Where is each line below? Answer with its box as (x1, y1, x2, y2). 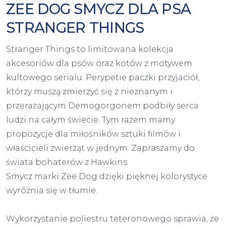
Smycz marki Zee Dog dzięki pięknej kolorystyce (6, 172, 207, 182)
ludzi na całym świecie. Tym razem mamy (6, 115, 175, 125)
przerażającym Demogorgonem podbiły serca (6, 101, 199, 111)
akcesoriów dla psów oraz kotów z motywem (6, 59, 192, 69)
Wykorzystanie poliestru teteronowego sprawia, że (6, 214, 219, 224)
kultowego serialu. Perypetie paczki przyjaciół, (6, 73, 199, 83)
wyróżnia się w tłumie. (6, 186, 97, 196)
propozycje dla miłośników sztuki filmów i (6, 129, 181, 139)
